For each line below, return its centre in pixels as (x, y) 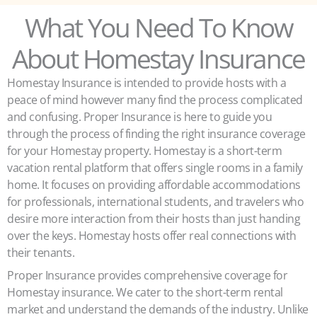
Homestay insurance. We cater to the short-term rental (145, 292)
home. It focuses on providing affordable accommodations (154, 185)
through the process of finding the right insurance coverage (156, 134)
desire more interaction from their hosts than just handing (154, 219)
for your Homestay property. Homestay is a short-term (144, 151)
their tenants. (41, 253)
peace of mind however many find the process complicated (155, 100)
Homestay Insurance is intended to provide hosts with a (146, 83)
